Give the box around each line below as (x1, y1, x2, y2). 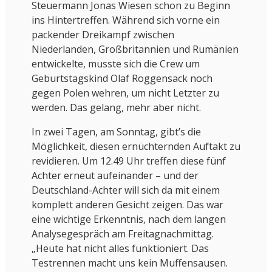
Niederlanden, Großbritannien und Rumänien (31, 42, 239, 56)
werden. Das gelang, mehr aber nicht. (31, 101, 201, 115)
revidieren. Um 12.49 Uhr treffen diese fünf (31, 154, 226, 168)
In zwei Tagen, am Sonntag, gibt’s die (31, 125, 201, 139)
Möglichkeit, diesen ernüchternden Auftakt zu (31, 140, 240, 154)
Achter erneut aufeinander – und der (31, 169, 199, 183)
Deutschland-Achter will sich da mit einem (31, 183, 220, 197)
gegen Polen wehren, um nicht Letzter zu (31, 86, 219, 100)
